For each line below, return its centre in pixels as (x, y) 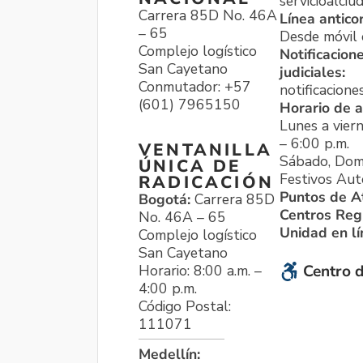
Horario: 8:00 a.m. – (200, 271)
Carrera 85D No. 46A (208, 15)
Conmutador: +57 (195, 86)
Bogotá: (167, 200)
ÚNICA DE (190, 167)
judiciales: (312, 72)
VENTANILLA (205, 150)
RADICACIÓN (206, 183)
